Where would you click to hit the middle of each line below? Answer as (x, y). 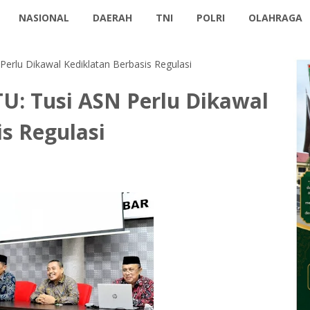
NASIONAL (44, 18)
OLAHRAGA (276, 18)
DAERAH (113, 18)
